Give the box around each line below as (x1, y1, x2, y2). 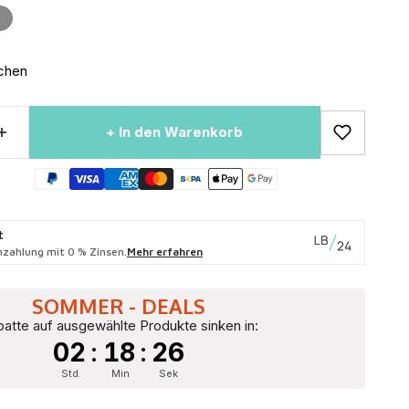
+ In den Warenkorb (106, 123, 244, 142)
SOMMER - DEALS (32, 293, 205, 320)
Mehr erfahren (127, 245, 203, 259)
